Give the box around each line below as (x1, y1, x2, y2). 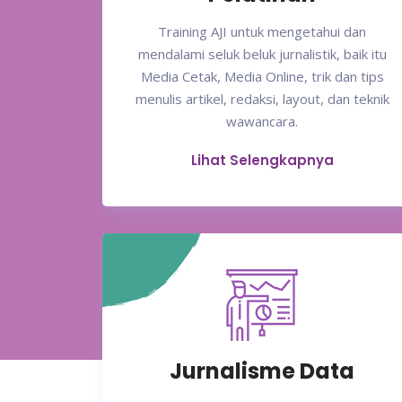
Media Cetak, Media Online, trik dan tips (140, 67, 384, 86)
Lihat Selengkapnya (190, 151, 334, 170)
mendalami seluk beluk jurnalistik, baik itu (137, 45, 387, 64)
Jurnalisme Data (170, 356, 354, 387)
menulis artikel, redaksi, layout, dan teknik (135, 90, 389, 109)
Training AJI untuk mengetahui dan (158, 22, 366, 41)
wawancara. (226, 112, 298, 131)
